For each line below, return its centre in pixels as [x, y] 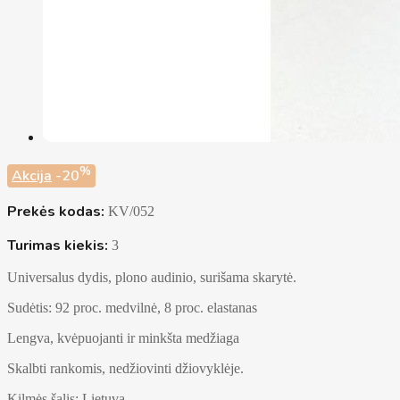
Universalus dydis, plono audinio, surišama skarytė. [152, 278]
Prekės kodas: [56, 212]
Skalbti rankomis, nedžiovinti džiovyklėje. [125, 369]
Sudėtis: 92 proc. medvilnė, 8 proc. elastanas [132, 308]
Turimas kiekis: [58, 246]
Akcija [32, 176]
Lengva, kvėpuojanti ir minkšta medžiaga [123, 338]
